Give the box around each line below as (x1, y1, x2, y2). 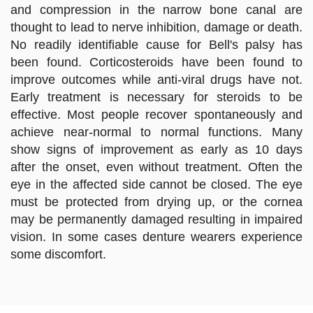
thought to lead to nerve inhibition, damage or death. (10, 20, 303, 35)
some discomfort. (10, 247, 106, 262)
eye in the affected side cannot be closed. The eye (10, 177, 303, 192)
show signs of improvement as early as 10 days (10, 143, 303, 157)
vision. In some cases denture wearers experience (10, 230, 303, 245)
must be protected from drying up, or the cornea (10, 195, 303, 210)
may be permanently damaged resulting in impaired (10, 212, 303, 227)
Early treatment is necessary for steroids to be (10, 90, 303, 105)
